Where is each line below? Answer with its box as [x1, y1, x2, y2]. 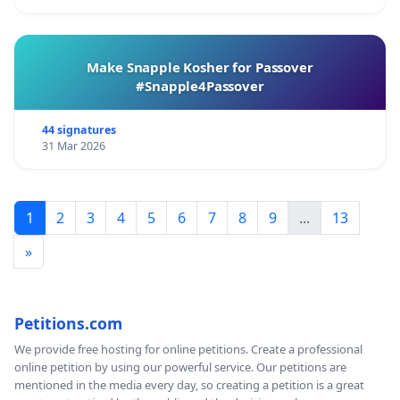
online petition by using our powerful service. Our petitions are [14, 358, 346, 375]
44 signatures [41, 121, 116, 137]
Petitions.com [14, 312, 122, 334]
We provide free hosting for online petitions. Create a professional [14, 340, 362, 357]
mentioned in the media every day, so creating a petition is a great [14, 376, 364, 393]
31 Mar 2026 [41, 137, 105, 154]
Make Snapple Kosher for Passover [87, 57, 313, 76]
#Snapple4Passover [136, 76, 264, 95]
